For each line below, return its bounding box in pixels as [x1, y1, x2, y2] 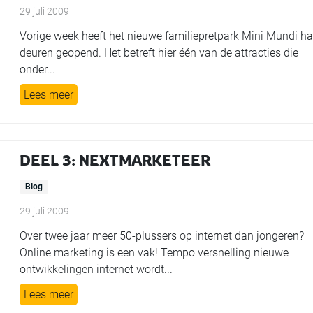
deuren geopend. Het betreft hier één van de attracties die [20, 46, 299, 59]
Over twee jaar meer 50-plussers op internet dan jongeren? [20, 229, 305, 242]
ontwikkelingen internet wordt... [20, 263, 173, 276]
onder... [20, 63, 56, 76]
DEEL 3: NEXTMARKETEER [20, 152, 211, 169]
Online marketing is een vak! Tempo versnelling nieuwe [20, 246, 289, 259]
